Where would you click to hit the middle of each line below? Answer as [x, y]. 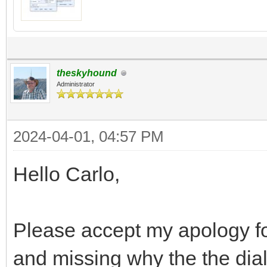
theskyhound [87, 73]
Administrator [76, 84]
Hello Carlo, [66, 174]
